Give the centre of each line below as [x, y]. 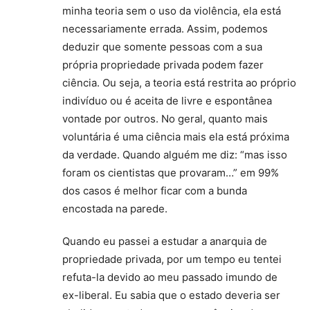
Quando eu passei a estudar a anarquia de [165, 241]
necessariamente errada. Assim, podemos [165, 29]
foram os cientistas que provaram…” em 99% [171, 173]
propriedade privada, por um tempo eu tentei [172, 259]
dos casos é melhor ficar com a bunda [155, 191]
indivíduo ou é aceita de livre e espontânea [167, 101]
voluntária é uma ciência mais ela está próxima [176, 137]
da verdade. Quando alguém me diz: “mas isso [175, 155]
